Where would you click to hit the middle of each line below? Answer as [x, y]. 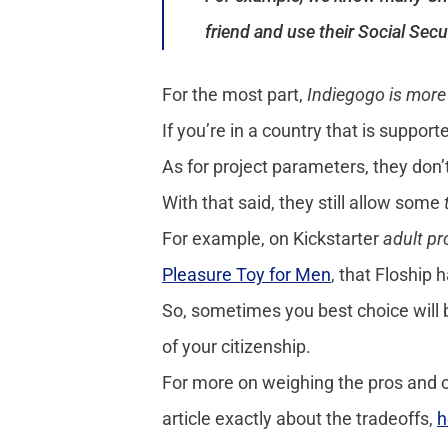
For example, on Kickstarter [272, 239]
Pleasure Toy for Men [246, 275]
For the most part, [234, 95]
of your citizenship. [236, 347]
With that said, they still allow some [303, 203]
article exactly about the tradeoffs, [299, 419]
